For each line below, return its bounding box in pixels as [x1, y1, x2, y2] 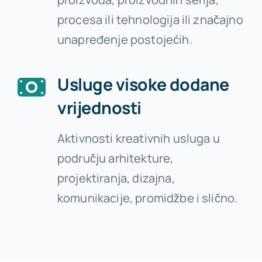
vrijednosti [57, 96, 142, 120]
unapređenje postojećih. [57, 32, 192, 48]
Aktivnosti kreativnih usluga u [57, 130, 220, 147]
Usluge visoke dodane [57, 73, 229, 96]
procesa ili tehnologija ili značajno [57, 12, 243, 28]
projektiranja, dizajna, [57, 170, 175, 187]
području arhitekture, [57, 150, 174, 167]
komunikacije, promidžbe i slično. [57, 190, 238, 206]
